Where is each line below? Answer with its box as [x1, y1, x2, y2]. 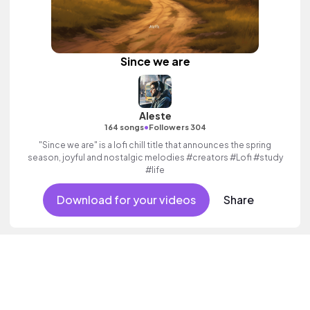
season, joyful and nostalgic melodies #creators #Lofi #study [27, 152, 283, 163]
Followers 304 [148, 122, 206, 131]
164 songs [104, 122, 144, 131]
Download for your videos [56, 192, 196, 207]
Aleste [138, 109, 172, 122]
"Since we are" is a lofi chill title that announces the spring [39, 140, 271, 150]
